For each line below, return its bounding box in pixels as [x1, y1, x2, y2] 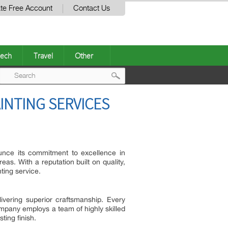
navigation [118, 108, 175, 125]
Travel [34, 50, 53, 61]
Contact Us [73, 5, 110, 12]
